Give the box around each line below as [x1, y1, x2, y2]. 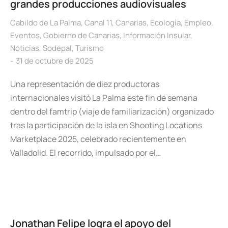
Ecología [150, 17, 181, 28]
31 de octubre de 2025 [16, 55, 94, 66]
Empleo [184, 17, 211, 28]
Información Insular [123, 30, 190, 41]
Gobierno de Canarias [43, 30, 120, 41]
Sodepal [43, 43, 72, 53]
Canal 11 [84, 17, 112, 28]
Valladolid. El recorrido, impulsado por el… [10, 147, 161, 158]
